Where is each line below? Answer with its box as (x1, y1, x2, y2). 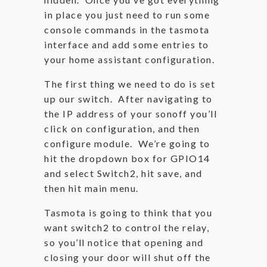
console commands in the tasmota (44, 24, 210, 35)
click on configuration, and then (44, 123, 200, 134)
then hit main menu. (44, 182, 139, 194)
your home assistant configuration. (44, 54, 215, 65)
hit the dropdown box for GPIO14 (44, 153, 210, 164)
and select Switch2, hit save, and (44, 167, 203, 179)
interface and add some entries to (44, 39, 209, 50)
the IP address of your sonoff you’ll (44, 108, 217, 119)
